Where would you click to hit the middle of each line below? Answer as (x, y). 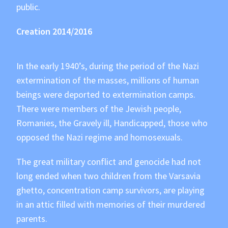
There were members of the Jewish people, (99, 109)
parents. (32, 219)
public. (28, 7)
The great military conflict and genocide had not (109, 162)
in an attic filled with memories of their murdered (111, 205)
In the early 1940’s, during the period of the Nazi (108, 66)
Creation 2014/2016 (54, 32)
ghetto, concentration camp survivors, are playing (111, 190)
